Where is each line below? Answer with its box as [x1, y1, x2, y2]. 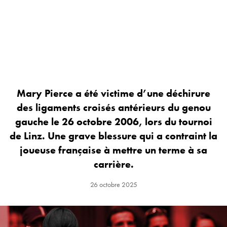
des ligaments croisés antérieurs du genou [16, 101, 211, 115]
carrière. [93, 158, 134, 171]
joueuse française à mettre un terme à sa [20, 143, 207, 157]
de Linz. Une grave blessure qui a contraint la [10, 129, 217, 143]
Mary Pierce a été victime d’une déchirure [17, 87, 210, 100]
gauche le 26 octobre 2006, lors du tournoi [15, 115, 212, 129]
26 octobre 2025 [90, 180, 137, 190]
